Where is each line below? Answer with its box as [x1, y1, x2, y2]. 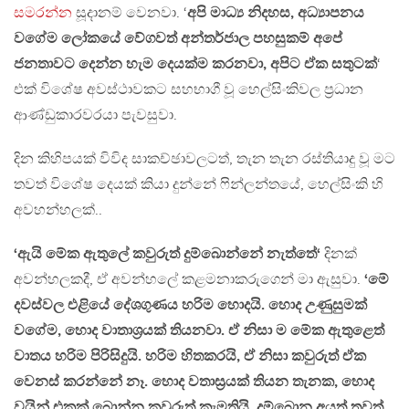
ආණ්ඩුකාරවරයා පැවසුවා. [14, 106, 177, 124]
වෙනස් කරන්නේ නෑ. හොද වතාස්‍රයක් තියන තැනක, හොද [14, 372, 374, 391]
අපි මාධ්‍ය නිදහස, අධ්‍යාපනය [187, 4, 364, 22]
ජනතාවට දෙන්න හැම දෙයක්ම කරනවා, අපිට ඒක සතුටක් [14, 55, 377, 73]
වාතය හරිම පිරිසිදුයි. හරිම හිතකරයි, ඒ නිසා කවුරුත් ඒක [14, 347, 366, 365]
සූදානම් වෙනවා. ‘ [72, 4, 187, 22]
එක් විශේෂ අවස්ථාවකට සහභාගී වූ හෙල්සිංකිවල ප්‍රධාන [14, 80, 363, 99]
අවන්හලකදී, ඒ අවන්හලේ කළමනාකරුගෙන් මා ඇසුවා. [14, 270, 364, 288]
